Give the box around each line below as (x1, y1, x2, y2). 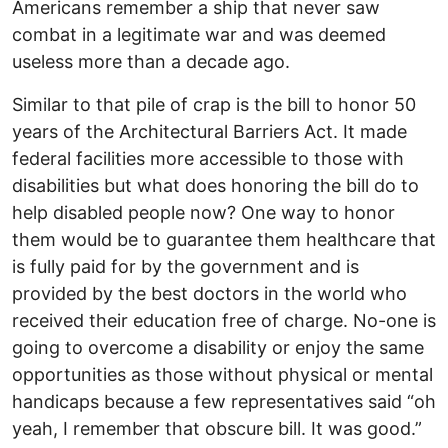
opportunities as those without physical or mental (12, 364, 433, 386)
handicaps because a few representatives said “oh (12, 391, 436, 413)
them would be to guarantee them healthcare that (12, 229, 436, 251)
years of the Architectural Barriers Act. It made (12, 121, 407, 143)
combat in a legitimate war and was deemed (12, 24, 386, 46)
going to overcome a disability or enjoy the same (12, 337, 424, 359)
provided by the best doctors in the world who (12, 283, 407, 305)
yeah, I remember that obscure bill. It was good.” (12, 418, 422, 440)
